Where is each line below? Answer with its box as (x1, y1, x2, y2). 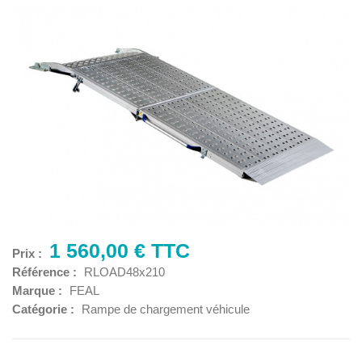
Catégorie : (12, 301, 78, 316)
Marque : (12, 283, 65, 297)
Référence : (12, 264, 80, 279)
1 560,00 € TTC (49, 238, 190, 262)
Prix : (12, 246, 42, 260)
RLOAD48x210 (84, 264, 165, 279)
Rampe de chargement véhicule (82, 301, 250, 316)
